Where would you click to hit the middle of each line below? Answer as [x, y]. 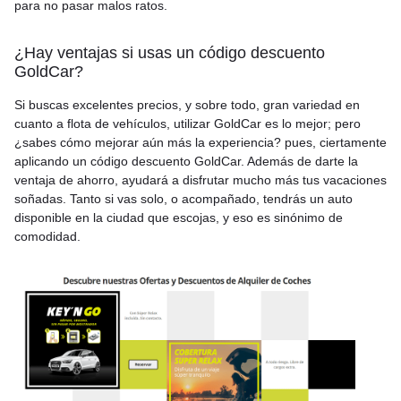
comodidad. [47, 236]
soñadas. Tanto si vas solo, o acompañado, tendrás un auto [183, 199]
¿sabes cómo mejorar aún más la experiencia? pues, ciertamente [200, 142]
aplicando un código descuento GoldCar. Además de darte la [186, 161]
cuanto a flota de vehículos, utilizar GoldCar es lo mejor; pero [188, 124]
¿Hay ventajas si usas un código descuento [170, 53]
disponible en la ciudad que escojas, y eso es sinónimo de [179, 218]
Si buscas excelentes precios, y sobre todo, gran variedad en [187, 105]
